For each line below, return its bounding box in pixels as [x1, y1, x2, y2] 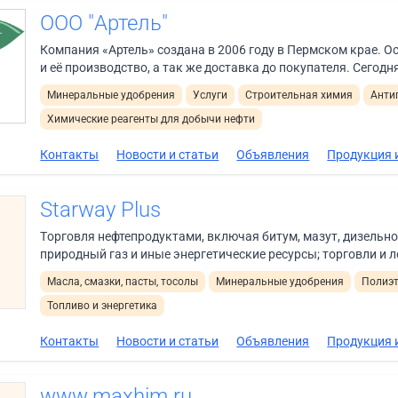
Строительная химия [245, 88, 354, 101]
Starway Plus [40, 196, 162, 222]
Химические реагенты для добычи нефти [47, 112, 256, 125]
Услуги [193, 88, 228, 101]
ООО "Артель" [40, 10, 169, 36]
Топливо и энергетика [47, 298, 158, 312]
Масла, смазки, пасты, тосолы [47, 275, 199, 288]
